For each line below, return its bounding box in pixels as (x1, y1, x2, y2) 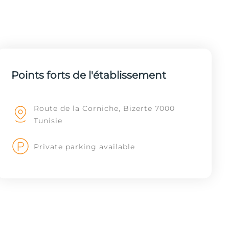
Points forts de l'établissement (11, 69, 166, 81)
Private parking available (34, 142, 135, 151)
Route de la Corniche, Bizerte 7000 (34, 104, 175, 113)
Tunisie (34, 116, 62, 125)
